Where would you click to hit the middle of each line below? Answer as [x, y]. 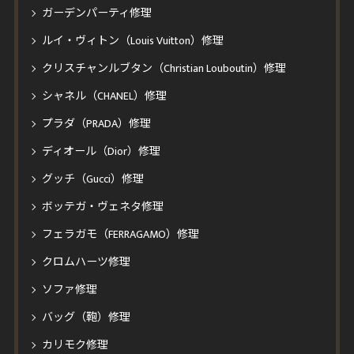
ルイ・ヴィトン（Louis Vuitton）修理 [132, 41]
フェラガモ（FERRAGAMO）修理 [120, 234]
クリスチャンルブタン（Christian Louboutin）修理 [164, 68]
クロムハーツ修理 [86, 262]
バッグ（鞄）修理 [86, 317]
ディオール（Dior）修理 [101, 151]
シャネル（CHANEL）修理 [104, 96]
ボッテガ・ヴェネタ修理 [102, 207]
